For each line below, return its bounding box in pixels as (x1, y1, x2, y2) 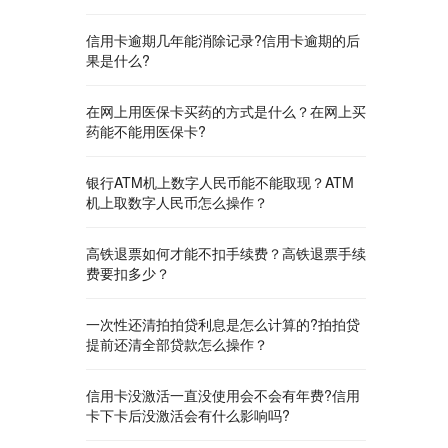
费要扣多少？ (86, 263, 170, 283)
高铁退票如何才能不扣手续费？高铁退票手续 (86, 243, 366, 263)
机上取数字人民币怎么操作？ (86, 192, 268, 212)
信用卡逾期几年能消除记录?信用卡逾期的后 (86, 30, 360, 50)
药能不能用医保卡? (86, 121, 206, 141)
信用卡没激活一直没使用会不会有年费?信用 (86, 385, 360, 405)
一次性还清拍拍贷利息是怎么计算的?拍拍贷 (86, 314, 360, 334)
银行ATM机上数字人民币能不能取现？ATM (86, 172, 354, 192)
